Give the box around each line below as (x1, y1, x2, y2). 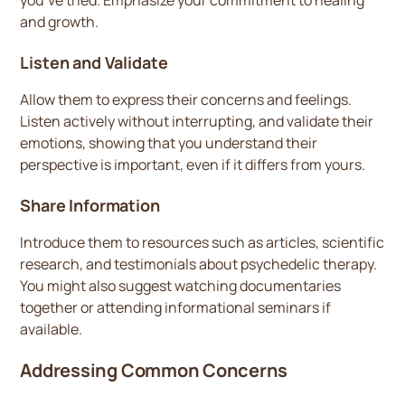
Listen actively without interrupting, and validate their (20, 111, 374, 131)
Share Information (20, 194, 160, 216)
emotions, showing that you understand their (20, 133, 318, 153)
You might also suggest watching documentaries (20, 276, 342, 296)
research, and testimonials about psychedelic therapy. (20, 254, 378, 274)
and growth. (20, 12, 99, 32)
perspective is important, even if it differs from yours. (20, 155, 366, 174)
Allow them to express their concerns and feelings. (20, 89, 353, 109)
